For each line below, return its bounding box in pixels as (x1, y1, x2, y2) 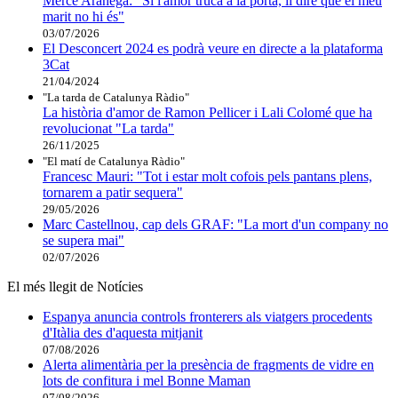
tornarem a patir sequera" (43, 184, 183, 200)
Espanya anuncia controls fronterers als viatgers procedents (43, 308, 372, 324)
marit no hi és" (43, 8, 124, 24)
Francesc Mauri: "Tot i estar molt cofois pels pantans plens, (43, 168, 372, 184)
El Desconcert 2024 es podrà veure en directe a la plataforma (43, 40, 383, 56)
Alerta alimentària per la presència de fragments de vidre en (43, 356, 374, 372)
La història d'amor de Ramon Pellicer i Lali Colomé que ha (43, 104, 372, 120)
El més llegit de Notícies (7, 278, 143, 294)
